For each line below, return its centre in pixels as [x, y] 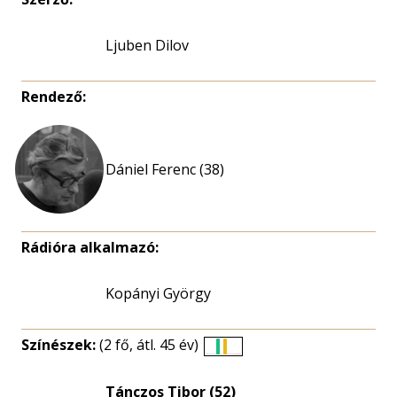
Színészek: [60, 345]
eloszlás [249, 384]
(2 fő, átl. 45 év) [149, 345]
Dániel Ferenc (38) [165, 169]
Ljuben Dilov [147, 45]
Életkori [248, 363]
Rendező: [54, 97]
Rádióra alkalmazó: [90, 247]
